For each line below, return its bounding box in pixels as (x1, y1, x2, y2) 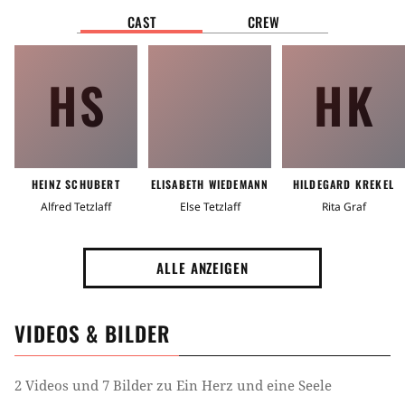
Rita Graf (321, 199, 366, 215)
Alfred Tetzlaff (41, 199, 111, 215)
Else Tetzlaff (179, 199, 240, 215)
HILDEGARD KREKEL (292, 176, 395, 193)
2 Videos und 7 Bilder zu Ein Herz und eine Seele (14, 376, 332, 395)
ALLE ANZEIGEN (156, 258, 249, 278)
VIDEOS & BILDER (14, 318, 170, 350)
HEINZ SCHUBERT (32, 176, 120, 193)
